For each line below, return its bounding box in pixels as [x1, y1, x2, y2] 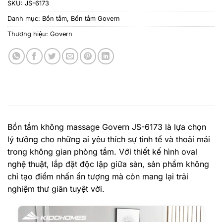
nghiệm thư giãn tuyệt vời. [7, 183, 105, 194]
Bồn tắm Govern [71, 14, 120, 22]
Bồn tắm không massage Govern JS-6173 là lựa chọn [7, 121, 206, 132]
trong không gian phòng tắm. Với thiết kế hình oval [7, 146, 197, 157]
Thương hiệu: [7, 30, 50, 38]
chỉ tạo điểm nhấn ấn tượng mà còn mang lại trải [7, 171, 188, 181]
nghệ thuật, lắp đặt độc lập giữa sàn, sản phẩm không [7, 159, 209, 169]
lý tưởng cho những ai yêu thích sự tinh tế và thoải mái [7, 134, 210, 144]
